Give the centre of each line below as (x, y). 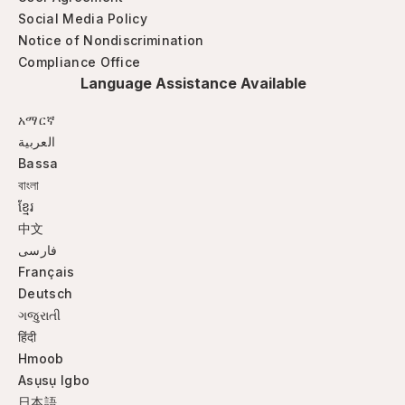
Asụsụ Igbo (54, 380)
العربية (37, 141)
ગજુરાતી (40, 315)
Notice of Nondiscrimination (111, 40)
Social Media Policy (83, 19)
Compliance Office (80, 62)
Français (47, 272)
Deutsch (46, 293)
